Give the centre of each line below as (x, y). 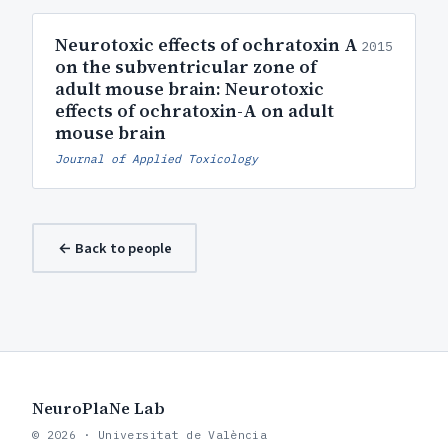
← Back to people (114, 248)
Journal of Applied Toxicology (156, 158)
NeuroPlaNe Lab (98, 408)
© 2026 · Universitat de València (150, 434)
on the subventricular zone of (186, 66)
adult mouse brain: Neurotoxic (189, 88)
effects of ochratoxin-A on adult (194, 110)
